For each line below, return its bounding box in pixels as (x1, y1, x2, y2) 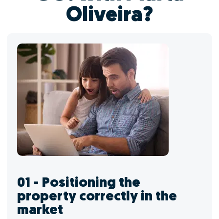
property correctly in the (17, 190, 177, 204)
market (17, 204, 63, 218)
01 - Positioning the (17, 176, 140, 190)
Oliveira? (66, 5, 153, 26)
